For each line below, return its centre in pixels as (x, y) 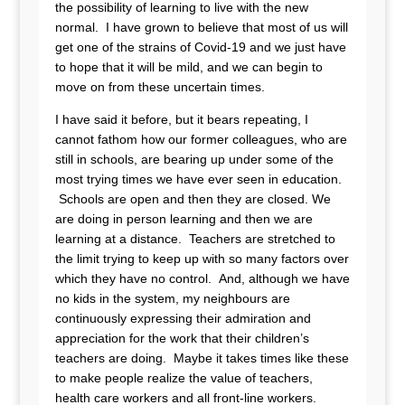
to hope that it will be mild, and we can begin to (188, 67)
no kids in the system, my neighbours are (172, 298)
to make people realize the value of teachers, (184, 378)
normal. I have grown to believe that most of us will (201, 27)
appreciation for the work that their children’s (182, 338)
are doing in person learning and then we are (184, 219)
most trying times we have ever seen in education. (198, 179)
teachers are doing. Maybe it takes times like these (202, 358)
